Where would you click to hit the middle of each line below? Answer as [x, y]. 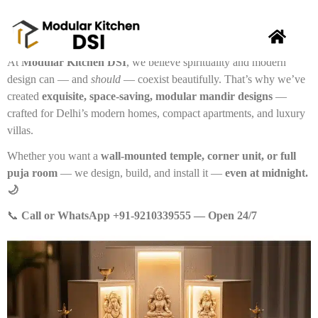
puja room [32, 172]
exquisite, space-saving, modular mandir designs [157, 96]
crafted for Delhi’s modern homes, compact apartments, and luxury [156, 113]
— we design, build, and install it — [141, 172]
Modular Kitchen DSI [74, 62]
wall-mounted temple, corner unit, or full [198, 155]
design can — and [49, 79]
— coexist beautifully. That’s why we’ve [213, 79]
